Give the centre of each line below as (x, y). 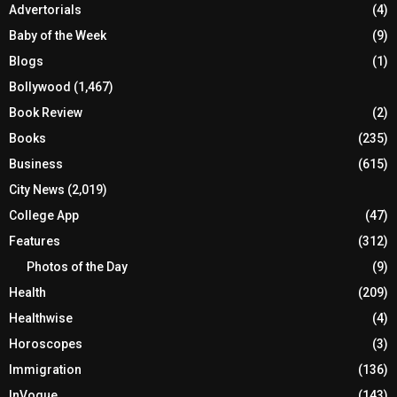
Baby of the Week (58, 36)
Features (35, 241)
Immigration (45, 370)
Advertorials (45, 10)
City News (37, 190)
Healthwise (41, 319)
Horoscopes (46, 344)
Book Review (46, 113)
